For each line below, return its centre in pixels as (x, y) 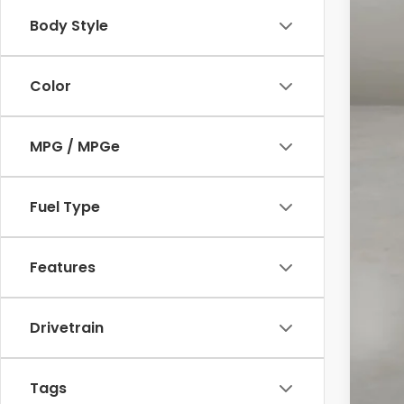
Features (63, 268)
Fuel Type (65, 207)
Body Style (69, 26)
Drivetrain (67, 328)
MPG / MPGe (75, 147)
